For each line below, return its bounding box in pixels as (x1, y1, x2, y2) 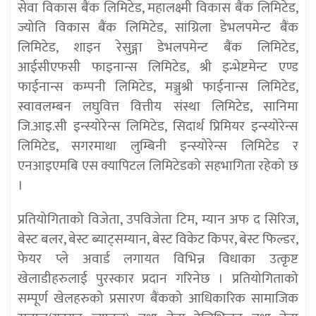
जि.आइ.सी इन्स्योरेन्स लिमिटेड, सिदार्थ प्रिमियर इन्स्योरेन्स (18, 115, 298, 138)
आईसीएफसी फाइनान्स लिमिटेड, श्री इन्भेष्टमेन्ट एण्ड (18, 56, 298, 79)
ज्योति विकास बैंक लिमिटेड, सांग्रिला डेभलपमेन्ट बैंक (18, 16, 298, 39)
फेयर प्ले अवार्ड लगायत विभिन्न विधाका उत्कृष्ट (18, 248, 298, 271)
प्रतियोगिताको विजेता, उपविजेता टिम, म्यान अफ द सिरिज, (18, 208, 298, 231)
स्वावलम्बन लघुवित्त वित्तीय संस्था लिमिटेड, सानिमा (18, 95, 298, 119)
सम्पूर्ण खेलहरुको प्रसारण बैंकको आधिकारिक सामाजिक (18, 287, 298, 310)
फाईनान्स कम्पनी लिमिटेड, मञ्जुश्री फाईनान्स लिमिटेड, (18, 75, 298, 99)
